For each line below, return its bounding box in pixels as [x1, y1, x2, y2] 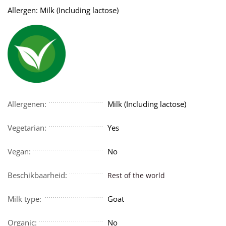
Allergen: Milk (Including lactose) [8, 5, 119, 16]
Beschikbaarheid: [8, 170, 68, 181]
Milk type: [8, 194, 42, 204]
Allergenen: [8, 99, 47, 109]
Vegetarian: [8, 123, 47, 133]
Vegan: [8, 146, 31, 157]
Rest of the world [107, 171, 165, 181]
